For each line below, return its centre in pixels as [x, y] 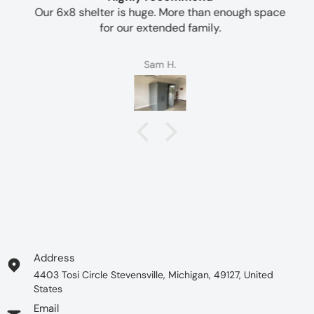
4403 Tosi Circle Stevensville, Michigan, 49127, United [153, 274]
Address [54, 258]
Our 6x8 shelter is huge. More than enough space [157, 12]
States [48, 288]
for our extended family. [157, 27]
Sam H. [157, 65]
